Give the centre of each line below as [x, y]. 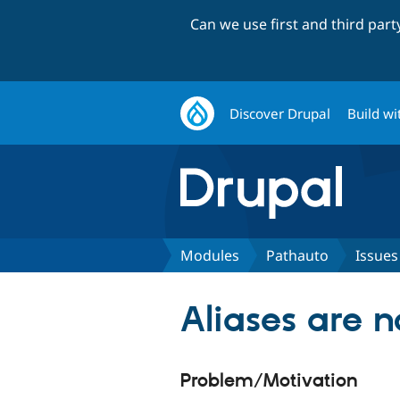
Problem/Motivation [269, 381]
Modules [210, 255]
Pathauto [297, 255]
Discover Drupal [280, 113]
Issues [377, 255]
